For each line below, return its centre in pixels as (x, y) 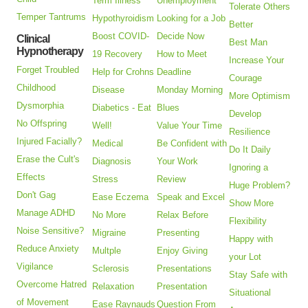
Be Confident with (192, 144)
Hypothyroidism (123, 19)
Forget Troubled (48, 70)
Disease (109, 90)
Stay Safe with (258, 275)
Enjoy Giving (183, 251)
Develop (245, 114)
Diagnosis (112, 162)
